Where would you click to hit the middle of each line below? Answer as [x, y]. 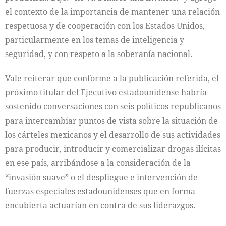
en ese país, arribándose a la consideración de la [98, 163]
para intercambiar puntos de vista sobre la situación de [111, 121]
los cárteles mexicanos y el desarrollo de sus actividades [113, 135]
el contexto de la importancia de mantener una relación [112, 12]
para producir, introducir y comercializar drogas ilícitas [113, 149]
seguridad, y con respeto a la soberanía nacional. [99, 54]
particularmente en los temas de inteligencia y [95, 40]
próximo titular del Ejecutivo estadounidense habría [106, 93]
